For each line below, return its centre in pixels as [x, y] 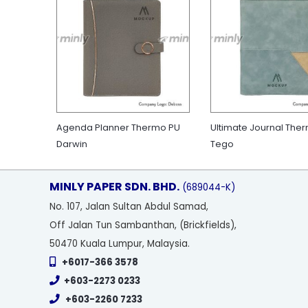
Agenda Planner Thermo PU [118, 128]
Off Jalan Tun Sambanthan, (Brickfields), [143, 225]
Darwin [72, 144]
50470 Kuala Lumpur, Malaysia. [120, 244]
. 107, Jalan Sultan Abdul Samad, [135, 207]
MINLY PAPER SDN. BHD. [114, 187]
